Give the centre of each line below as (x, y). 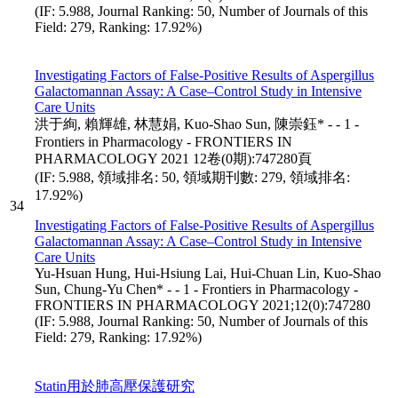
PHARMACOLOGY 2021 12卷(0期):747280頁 (173, 158)
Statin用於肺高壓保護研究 (115, 386)
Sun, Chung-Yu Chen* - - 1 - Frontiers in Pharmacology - (196, 289)
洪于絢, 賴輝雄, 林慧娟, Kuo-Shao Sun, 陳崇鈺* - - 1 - (197, 123)
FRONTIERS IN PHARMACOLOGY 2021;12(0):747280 (203, 305)
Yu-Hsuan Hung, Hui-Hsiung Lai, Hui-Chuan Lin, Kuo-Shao (208, 273)
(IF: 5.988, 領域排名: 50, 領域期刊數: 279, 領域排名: (192, 177)
